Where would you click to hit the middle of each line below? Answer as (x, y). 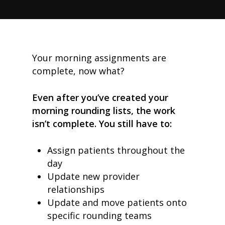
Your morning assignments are (99, 58)
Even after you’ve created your (100, 97)
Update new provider (93, 176)
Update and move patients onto (117, 202)
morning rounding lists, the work (104, 110)
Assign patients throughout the (116, 150)
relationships (76, 189)
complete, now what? (80, 71)
